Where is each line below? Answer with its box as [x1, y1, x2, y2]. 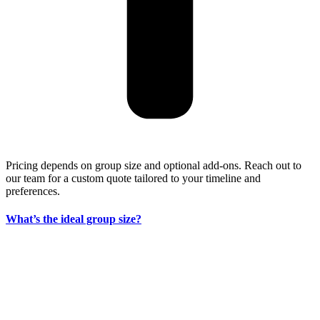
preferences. [6, 184, 60, 197]
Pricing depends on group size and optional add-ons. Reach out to [6, 159, 301, 171]
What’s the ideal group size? [6, 212, 141, 225]
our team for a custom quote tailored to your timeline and [6, 171, 261, 184]
